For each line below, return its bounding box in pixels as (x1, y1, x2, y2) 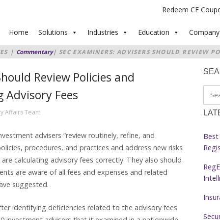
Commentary (16, 48, 53, 55)
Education (138, 27, 169, 37)
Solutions (38, 27, 68, 37)
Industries (87, 27, 118, 37)
